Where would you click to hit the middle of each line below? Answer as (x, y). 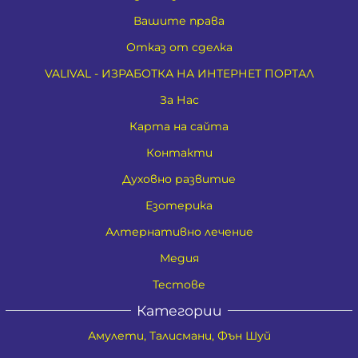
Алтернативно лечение (179, 231)
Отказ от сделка (179, 47)
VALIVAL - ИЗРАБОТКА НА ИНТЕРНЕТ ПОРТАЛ (179, 73)
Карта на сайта (179, 126)
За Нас (179, 99)
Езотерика (179, 205)
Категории (179, 310)
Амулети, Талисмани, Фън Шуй (179, 335)
